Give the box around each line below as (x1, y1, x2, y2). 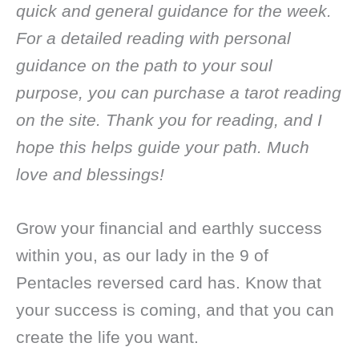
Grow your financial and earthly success (16, 219, 322, 238)
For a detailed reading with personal (16, 28, 291, 47)
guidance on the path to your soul (16, 55, 272, 75)
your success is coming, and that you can (16, 301, 334, 320)
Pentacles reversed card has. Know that (16, 273, 321, 292)
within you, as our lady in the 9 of (16, 246, 268, 265)
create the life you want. (16, 328, 199, 347)
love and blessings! (16, 164, 164, 184)
